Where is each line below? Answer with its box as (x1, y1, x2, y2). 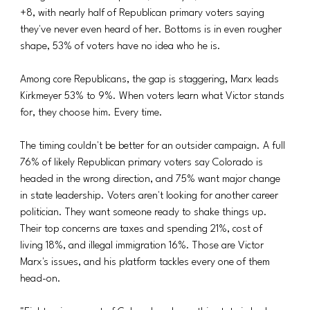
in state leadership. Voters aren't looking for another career (20, 190, 282, 201)
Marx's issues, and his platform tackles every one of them (20, 257, 273, 268)
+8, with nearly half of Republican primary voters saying (20, 8, 268, 19)
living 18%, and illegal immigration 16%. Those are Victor (20, 240, 267, 251)
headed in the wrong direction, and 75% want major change (20, 174, 284, 185)
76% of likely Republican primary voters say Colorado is (20, 157, 266, 168)
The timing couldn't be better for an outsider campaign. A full (20, 140, 289, 152)
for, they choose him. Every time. (20, 107, 163, 118)
